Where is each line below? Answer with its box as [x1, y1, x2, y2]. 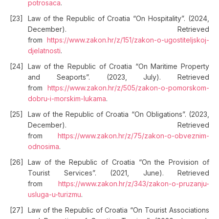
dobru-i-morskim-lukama [28, 94, 106, 103]
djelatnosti [28, 46, 61, 55]
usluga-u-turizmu [28, 190, 81, 198]
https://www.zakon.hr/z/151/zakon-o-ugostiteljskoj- [47, 36, 209, 44]
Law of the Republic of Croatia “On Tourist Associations [28, 206, 209, 214]
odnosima [28, 142, 59, 151]
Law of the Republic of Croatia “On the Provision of [28, 158, 209, 166]
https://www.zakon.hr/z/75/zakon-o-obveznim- [58, 131, 209, 140]
